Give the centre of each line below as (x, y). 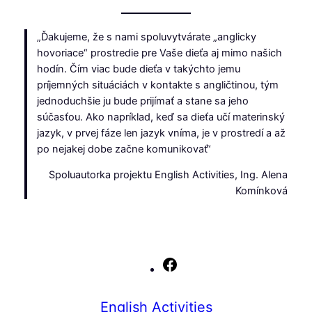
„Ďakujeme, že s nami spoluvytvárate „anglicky (147, 37)
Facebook (201, 263)
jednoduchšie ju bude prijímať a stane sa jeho (143, 101)
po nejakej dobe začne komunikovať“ (124, 149)
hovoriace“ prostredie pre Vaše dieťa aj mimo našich (160, 53)
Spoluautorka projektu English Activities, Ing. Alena (169, 175)
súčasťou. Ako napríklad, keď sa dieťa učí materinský (161, 117)
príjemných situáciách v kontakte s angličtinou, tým (158, 85)
